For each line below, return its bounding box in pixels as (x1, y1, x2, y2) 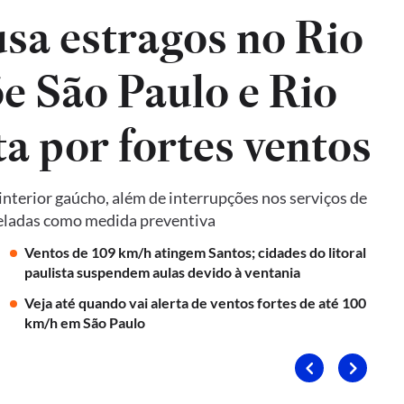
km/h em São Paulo (23, 314, 145, 331)
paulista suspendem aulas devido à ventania (23, 263, 300, 280)
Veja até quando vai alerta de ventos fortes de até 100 (23, 294, 366, 311)
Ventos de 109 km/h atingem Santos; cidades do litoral (23, 243, 366, 261)
